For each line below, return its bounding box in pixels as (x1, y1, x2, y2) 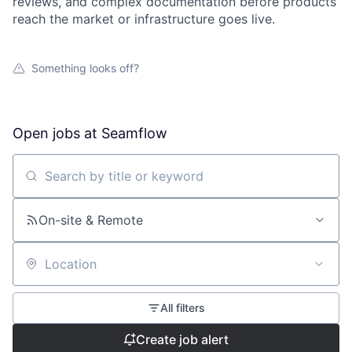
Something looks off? (31, 61, 139, 75)
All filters (159, 301, 205, 315)
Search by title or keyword (12, 174, 170, 191)
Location (12, 262, 64, 279)
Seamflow (101, 125, 167, 142)
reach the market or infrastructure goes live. (13, 11, 275, 27)
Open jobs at (13, 125, 101, 142)
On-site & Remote (38, 212, 143, 229)
